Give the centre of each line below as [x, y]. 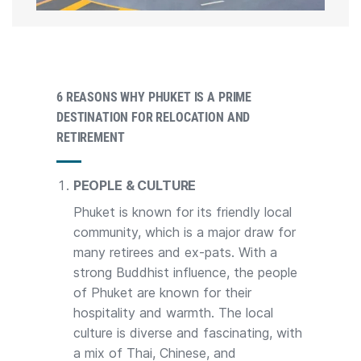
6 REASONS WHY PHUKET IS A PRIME [154, 97]
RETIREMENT [91, 137]
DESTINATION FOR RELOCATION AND [154, 117]
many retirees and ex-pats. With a [175, 252]
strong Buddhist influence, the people [185, 272]
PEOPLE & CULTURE [135, 185]
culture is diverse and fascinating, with [187, 332]
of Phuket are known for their [162, 292]
